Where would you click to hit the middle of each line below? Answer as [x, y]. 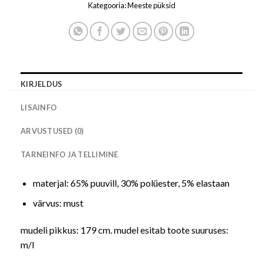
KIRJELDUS [42, 84]
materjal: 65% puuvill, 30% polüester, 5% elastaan [131, 183]
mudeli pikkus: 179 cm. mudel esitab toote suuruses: [124, 230]
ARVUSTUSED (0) [52, 131]
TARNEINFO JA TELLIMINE [70, 154]
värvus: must [58, 203]
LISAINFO [39, 107]
